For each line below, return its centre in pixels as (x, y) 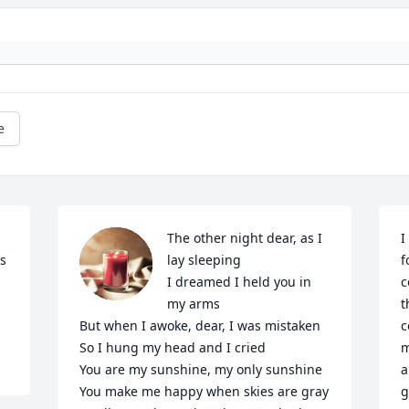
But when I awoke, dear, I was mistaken (200, 326)
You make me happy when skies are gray (204, 392)
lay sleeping (204, 260)
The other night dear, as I (245, 238)
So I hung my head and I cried (173, 348)
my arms (194, 304)
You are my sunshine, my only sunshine (201, 370)
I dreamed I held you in (240, 282)
